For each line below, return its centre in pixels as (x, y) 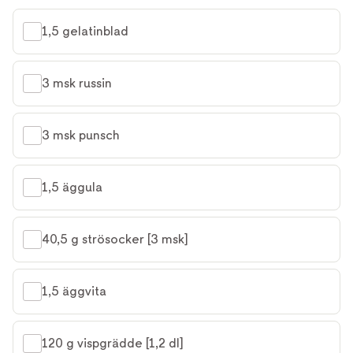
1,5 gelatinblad (85, 31)
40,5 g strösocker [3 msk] (115, 239)
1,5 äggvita (74, 291)
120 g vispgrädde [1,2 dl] (113, 343)
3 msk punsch (81, 135)
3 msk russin (77, 83)
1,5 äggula (72, 187)
